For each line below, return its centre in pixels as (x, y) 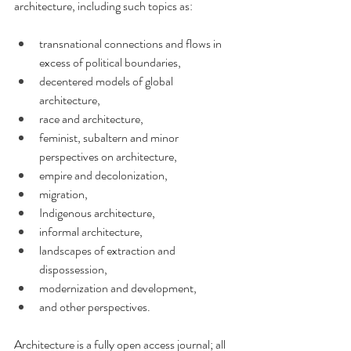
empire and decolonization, (105, 175)
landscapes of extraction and (109, 250)
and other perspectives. (95, 307)
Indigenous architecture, (98, 213)
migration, (65, 194)
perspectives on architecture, (109, 156)
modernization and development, (119, 288)
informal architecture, (92, 232)
